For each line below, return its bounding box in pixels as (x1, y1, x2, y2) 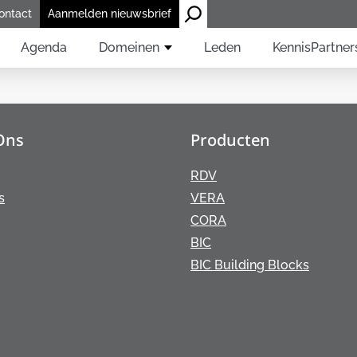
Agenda (21, 40, 67, 55)
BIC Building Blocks (190, 257, 309, 273)
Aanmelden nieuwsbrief (48, 7, 171, 20)
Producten (190, 129, 270, 151)
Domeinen (99, 40, 159, 55)
